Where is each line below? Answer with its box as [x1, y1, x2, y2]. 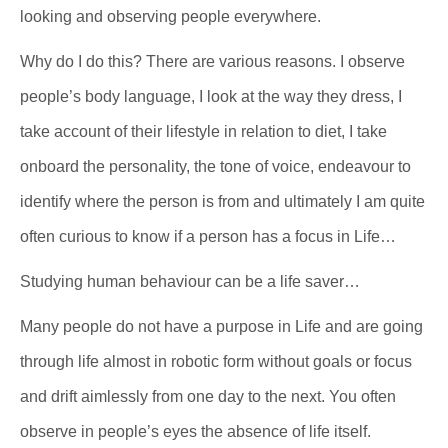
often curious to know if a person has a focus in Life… [20, 228, 396, 246]
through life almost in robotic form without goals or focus [20, 353, 412, 371]
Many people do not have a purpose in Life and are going [20, 318, 423, 336]
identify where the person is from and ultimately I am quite [20, 193, 425, 211]
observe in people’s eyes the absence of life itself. [20, 423, 371, 441]
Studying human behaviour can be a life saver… [20, 273, 360, 291]
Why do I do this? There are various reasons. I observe [20, 53, 405, 71]
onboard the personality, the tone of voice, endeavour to [20, 158, 411, 176]
